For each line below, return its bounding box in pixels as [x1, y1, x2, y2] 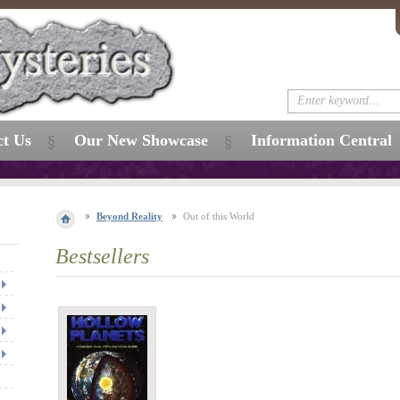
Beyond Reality [96, 211, 162, 221]
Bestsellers [55, 245, 149, 268]
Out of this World [183, 211, 254, 221]
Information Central [251, 131, 392, 149]
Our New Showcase [74, 131, 208, 149]
